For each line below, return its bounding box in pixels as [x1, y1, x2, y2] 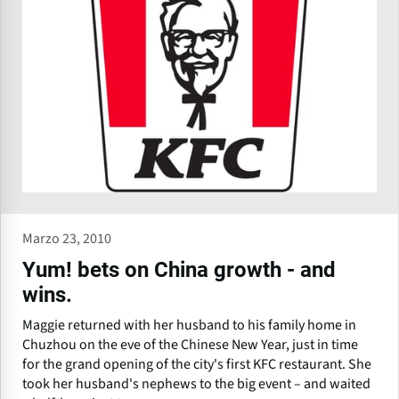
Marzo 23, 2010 [22, 228, 111, 248]
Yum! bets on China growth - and [22, 256, 336, 282]
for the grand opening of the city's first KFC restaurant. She [22, 354, 371, 374]
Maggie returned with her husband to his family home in [22, 314, 356, 335]
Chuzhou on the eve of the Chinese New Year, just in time [22, 334, 358, 354]
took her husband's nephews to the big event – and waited [22, 373, 370, 394]
